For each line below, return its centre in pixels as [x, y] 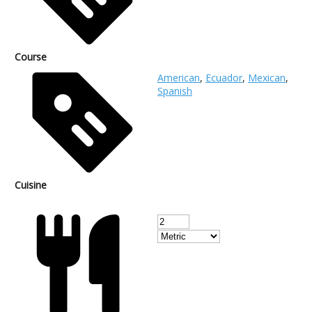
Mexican [267, 77]
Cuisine [31, 185]
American [179, 77]
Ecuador [224, 77]
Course [31, 56]
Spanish [175, 91]
